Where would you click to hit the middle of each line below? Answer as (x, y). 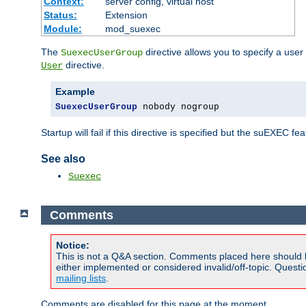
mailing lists (81, 278)
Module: (62, 28)
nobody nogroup (178, 107)
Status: (60, 15)
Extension (126, 15)
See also (63, 158)
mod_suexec (133, 28)
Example (75, 91)
